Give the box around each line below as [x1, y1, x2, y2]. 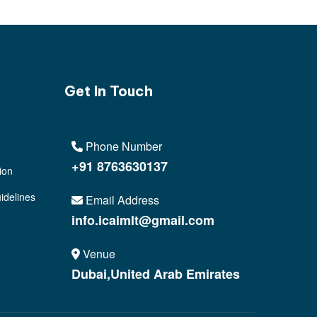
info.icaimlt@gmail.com [71, 210, 214, 229]
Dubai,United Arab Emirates [71, 264, 240, 283]
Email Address [83, 191, 159, 208]
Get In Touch [64, 81, 153, 100]
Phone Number [83, 137, 162, 154]
